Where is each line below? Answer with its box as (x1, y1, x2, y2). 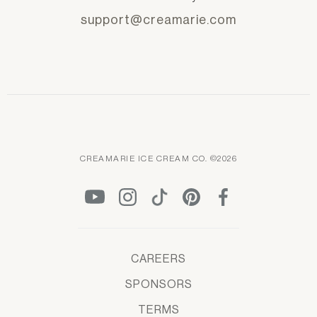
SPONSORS (125, 279, 192, 291)
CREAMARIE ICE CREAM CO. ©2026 (79, 154, 238, 163)
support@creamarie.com (81, 13, 236, 27)
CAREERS (131, 253, 186, 265)
